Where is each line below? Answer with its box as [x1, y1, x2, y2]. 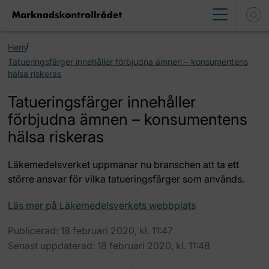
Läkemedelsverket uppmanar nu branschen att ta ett [8, 159, 240, 171]
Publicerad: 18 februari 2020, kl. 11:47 [8, 225, 174, 237]
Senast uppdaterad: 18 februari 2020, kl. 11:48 [8, 240, 211, 252]
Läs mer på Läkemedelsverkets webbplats [8, 199, 196, 211]
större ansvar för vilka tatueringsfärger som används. [8, 173, 245, 185]
